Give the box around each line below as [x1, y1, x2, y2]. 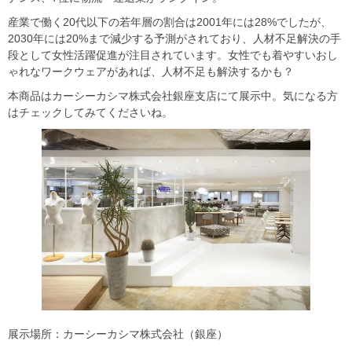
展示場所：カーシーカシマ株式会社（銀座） [8, 328, 228, 341]
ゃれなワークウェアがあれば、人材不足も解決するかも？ [8, 65, 294, 79]
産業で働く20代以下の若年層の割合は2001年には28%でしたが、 [8, 16, 332, 29]
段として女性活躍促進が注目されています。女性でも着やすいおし [8, 49, 338, 62]
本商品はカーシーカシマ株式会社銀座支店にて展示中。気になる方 [8, 90, 338, 103]
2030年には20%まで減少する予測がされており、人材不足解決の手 [8, 32, 341, 46]
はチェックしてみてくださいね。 [8, 106, 173, 119]
